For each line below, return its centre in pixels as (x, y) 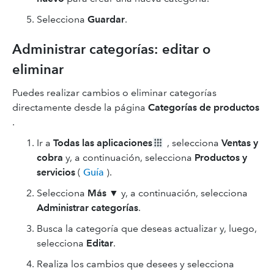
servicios (56, 172)
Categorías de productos (204, 107)
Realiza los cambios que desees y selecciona (135, 264)
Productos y (221, 157)
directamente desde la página (80, 107)
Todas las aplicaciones (103, 143)
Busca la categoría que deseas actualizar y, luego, (147, 228)
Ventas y (240, 143)
